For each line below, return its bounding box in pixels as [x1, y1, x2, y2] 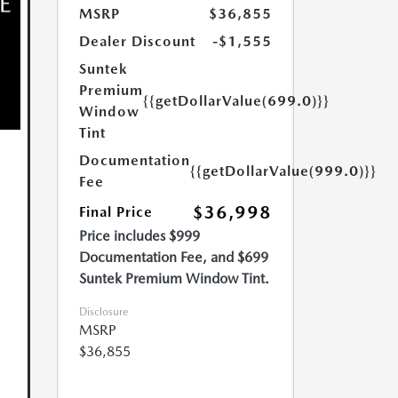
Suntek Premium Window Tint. [78, 270, 269, 288]
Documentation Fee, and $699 [78, 249, 268, 267]
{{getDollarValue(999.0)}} [189, 163, 377, 180]
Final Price [78, 203, 153, 221]
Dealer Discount [78, 33, 195, 51]
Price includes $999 [78, 227, 200, 245]
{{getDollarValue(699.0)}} [142, 92, 330, 110]
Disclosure [78, 306, 128, 319]
